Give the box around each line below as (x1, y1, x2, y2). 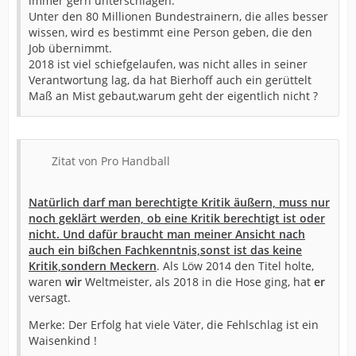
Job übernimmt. (29, 41, 112, 56)
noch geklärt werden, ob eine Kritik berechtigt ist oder (29, 211, 325, 226)
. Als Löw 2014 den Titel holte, (157, 258, 314, 274)
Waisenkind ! (29, 333, 97, 349)
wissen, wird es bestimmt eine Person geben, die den (29, 25, 312, 41)
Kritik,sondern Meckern (29, 258, 157, 274)
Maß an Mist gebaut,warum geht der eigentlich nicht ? (29, 88, 318, 104)
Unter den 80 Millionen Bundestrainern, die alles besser (29, 9, 328, 25)
